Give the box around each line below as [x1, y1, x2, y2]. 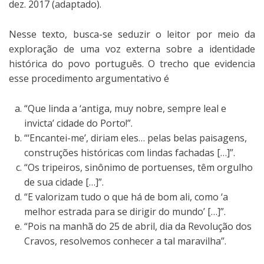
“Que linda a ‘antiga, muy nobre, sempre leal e [24, 101, 226, 115]
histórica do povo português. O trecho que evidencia [9, 57, 255, 70]
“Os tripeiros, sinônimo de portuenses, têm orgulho [24, 160, 253, 174]
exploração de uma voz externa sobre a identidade [9, 42, 255, 55]
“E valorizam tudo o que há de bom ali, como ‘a [24, 190, 228, 203]
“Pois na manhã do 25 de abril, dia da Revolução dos [24, 219, 252, 233]
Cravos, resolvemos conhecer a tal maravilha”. [24, 234, 226, 247]
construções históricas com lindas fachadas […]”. [24, 146, 235, 159]
